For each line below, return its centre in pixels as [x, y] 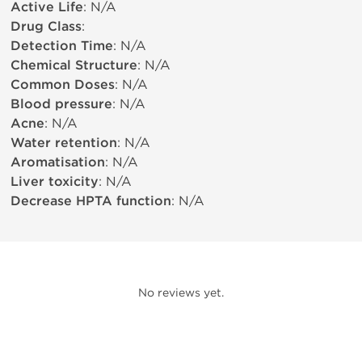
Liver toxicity [55, 182]
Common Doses [63, 85]
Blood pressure [61, 104]
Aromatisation [58, 162]
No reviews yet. [181, 293]
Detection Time [62, 46]
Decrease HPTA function [91, 201]
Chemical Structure [74, 65]
